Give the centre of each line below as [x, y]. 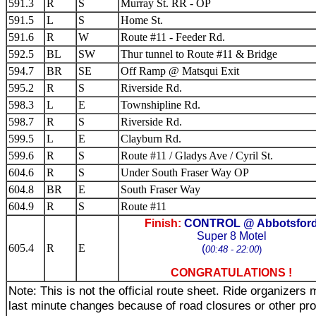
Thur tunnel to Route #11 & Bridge [199, 54]
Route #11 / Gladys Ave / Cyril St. [197, 156]
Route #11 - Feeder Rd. [173, 37]
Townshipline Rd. [160, 105]
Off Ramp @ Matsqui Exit [180, 71]
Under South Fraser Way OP [185, 172]
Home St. [142, 20]
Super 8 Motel [231, 236]
